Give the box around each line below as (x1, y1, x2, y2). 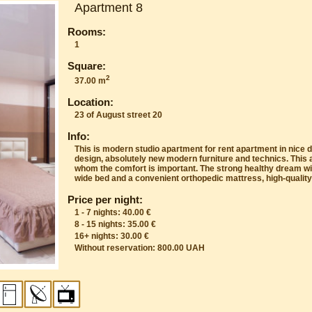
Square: (68, 59, 107, 72)
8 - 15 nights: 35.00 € (75, 219, 157, 229)
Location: (68, 95, 114, 108)
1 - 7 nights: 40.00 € (75, 207, 152, 217)
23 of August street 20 (75, 109, 163, 120)
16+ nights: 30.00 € (75, 231, 150, 241)
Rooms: (68, 25, 107, 38)
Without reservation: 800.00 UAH (75, 242, 205, 253)
